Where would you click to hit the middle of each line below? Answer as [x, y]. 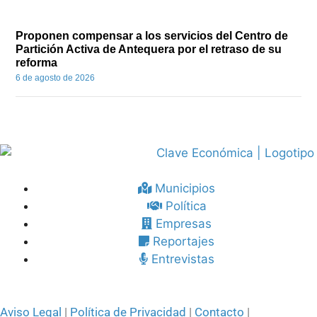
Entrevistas [183, 259]
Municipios [185, 188]
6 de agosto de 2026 [56, 78]
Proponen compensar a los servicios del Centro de [152, 36]
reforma [37, 63]
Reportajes [184, 241]
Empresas [184, 223]
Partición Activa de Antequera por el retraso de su [149, 50]
